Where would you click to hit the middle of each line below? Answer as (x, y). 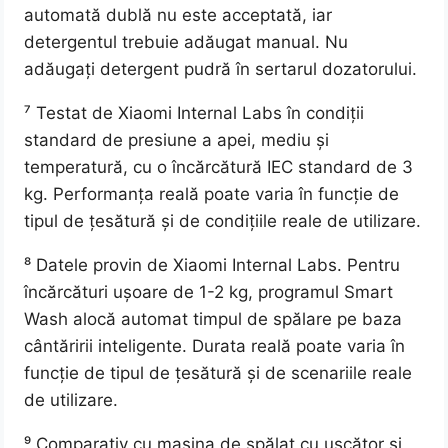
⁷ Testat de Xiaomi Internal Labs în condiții (194, 113)
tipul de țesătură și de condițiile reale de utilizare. (223, 221)
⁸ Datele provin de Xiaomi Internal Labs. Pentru (212, 265)
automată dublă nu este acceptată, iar (178, 15)
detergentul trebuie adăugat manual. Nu (186, 42)
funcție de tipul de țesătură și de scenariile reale (218, 373)
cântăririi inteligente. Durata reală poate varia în (215, 346)
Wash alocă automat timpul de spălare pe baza (213, 319)
